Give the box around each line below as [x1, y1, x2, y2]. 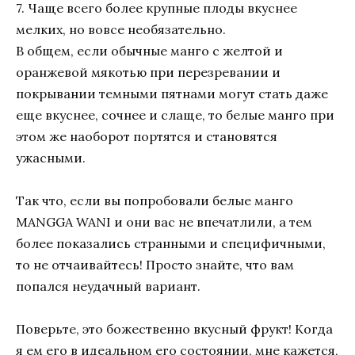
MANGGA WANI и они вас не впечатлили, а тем [16, 214, 312, 231]
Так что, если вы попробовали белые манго [16, 193, 293, 209]
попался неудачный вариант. [16, 278, 200, 295]
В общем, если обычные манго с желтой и [16, 43, 283, 59]
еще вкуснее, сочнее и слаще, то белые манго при [16, 107, 334, 124]
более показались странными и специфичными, [16, 235, 326, 252]
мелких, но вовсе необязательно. [16, 21, 226, 38]
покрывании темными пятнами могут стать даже [16, 86, 328, 102]
